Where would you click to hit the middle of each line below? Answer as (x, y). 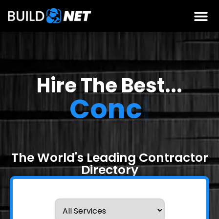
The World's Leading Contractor (109, 185)
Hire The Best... (109, 86)
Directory (109, 197)
